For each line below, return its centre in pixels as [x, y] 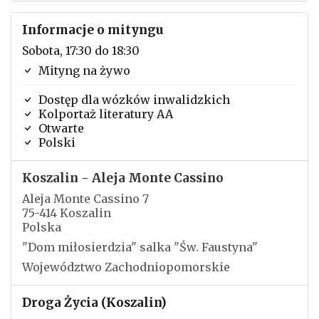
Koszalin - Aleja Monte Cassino [123, 178]
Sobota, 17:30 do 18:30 [81, 51]
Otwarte [60, 128]
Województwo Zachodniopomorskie [126, 267]
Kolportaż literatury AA [104, 114]
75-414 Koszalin [67, 213]
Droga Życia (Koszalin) [94, 303]
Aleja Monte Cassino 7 [85, 199]
